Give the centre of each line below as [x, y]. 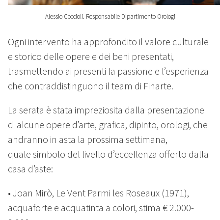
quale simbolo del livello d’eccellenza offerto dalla [108, 154]
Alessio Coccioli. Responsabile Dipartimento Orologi [110, 17]
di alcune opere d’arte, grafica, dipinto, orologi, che [108, 125]
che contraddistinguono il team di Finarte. [91, 86]
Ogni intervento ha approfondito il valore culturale [108, 42]
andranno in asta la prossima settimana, [88, 139]
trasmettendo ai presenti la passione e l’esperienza [108, 71]
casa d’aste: [30, 169]
